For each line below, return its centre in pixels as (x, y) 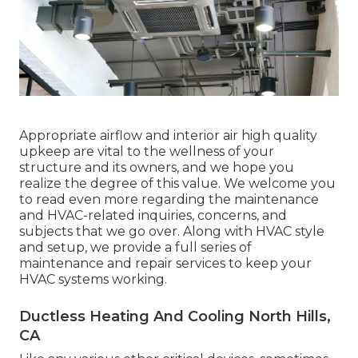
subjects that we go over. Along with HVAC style (172, 231)
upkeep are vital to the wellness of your (147, 151)
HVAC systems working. (93, 279)
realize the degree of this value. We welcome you (177, 183)
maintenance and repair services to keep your (165, 263)
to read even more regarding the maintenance (169, 199)
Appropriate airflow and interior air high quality (168, 135)
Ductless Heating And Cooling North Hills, (175, 316)
